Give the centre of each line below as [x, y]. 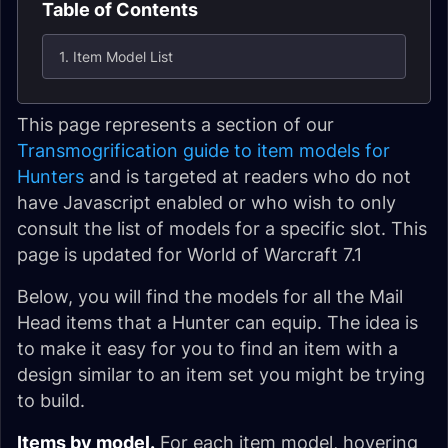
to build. [51, 400]
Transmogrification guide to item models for [203, 150]
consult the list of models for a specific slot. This [222, 228]
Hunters [50, 176]
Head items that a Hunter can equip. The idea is [217, 322]
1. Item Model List [116, 56]
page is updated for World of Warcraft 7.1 [189, 254]
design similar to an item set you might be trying [221, 374]
